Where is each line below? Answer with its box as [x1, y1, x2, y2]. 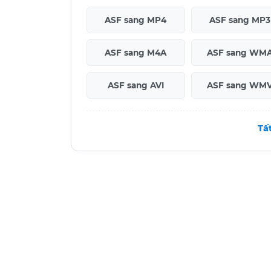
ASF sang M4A [105, 47, 167, 57]
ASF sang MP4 [105, 15, 167, 25]
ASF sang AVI [107, 80, 164, 90]
